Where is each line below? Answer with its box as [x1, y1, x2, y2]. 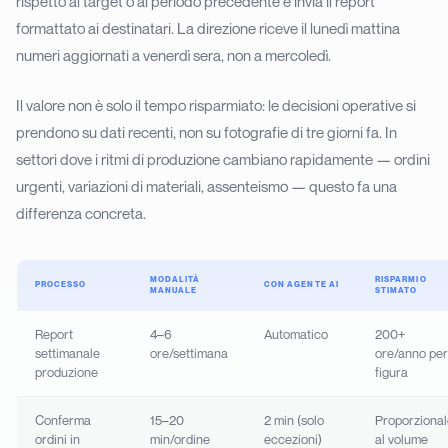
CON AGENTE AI [263, 278, 340, 289]
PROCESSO [34, 278, 87, 289]
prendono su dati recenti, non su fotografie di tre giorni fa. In [16, 122, 397, 141]
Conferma [34, 411, 91, 428]
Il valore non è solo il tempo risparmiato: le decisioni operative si [16, 95, 416, 114]
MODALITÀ [149, 273, 201, 284]
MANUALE [149, 284, 198, 295]
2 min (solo [263, 411, 324, 428]
